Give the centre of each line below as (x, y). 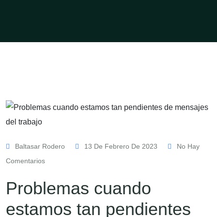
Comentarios (25, 161)
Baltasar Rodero (40, 146)
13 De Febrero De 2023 (121, 146)
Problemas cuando (78, 188)
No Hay (187, 146)
